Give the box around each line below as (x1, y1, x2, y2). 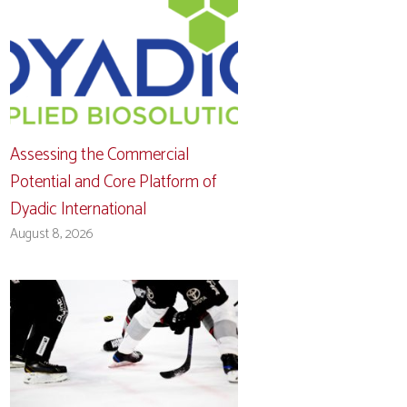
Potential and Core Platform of (10, 167, 217, 196)
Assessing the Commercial (10, 140, 190, 169)
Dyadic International (10, 194, 147, 223)
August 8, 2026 (10, 222, 94, 245)
